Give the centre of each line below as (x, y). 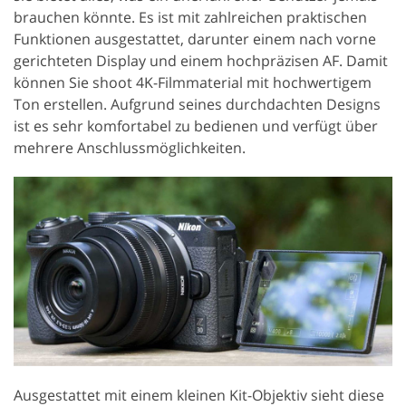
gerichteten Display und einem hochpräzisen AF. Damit (201, 60)
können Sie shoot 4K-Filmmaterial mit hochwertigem (193, 82)
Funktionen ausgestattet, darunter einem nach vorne (195, 39)
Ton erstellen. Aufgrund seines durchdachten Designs (197, 104)
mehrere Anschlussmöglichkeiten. (130, 147)
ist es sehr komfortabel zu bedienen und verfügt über (196, 126)
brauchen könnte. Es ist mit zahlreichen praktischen (190, 17)
